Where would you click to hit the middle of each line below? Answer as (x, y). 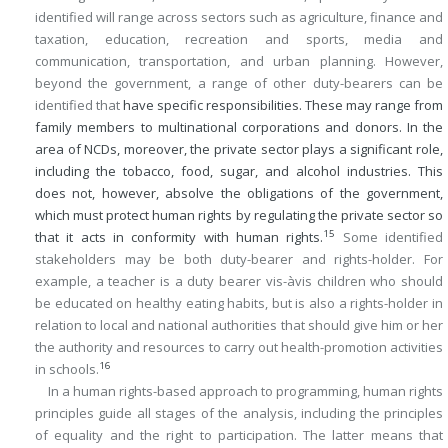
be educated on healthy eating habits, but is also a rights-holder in (239, 303)
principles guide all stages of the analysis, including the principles (239, 413)
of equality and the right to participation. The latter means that (239, 435)
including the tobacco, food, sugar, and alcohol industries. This (239, 171)
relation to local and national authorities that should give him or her (239, 325)
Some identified (389, 237)
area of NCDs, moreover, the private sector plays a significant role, (239, 149)
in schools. (67, 369)
